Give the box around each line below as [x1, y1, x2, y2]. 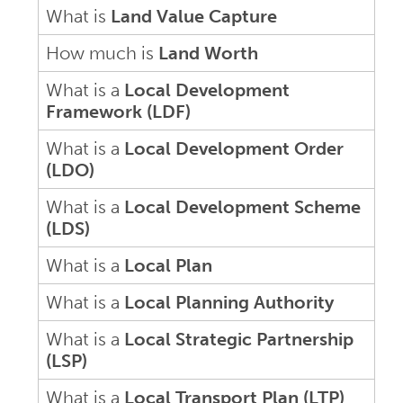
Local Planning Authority [124, 291, 334, 313]
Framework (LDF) [46, 100, 191, 122]
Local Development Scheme [124, 195, 361, 218]
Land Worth [158, 41, 258, 64]
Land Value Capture [111, 4, 277, 27]
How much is [46, 41, 158, 64]
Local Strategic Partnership [124, 327, 354, 350]
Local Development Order [124, 137, 344, 159]
